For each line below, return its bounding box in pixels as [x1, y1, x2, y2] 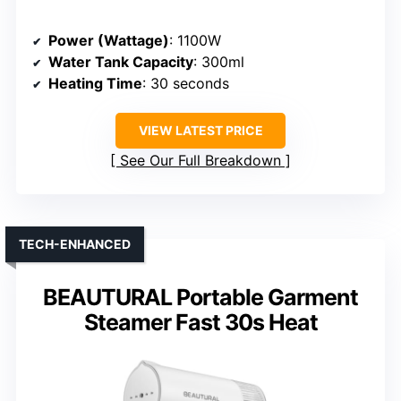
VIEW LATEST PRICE [138, 123, 263, 139]
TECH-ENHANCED [19, 236, 131, 252]
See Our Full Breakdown [120, 151, 281, 170]
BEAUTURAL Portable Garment [43, 284, 358, 311]
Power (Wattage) [48, 31, 169, 50]
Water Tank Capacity [48, 53, 193, 72]
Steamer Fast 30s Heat [83, 309, 318, 337]
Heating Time [48, 74, 142, 93]
